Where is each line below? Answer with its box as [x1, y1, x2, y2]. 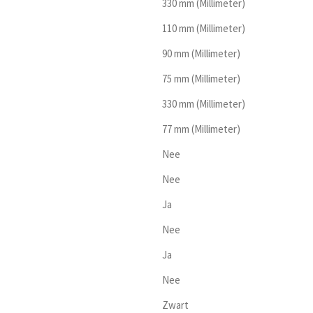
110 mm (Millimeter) [161, 22, 245, 36]
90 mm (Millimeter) [161, 47, 240, 61]
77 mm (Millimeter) [161, 122, 240, 136]
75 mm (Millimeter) [161, 72, 240, 86]
